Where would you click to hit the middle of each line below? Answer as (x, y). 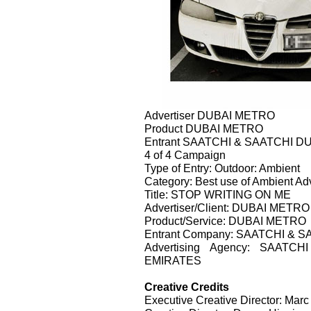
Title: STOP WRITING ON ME (218, 194)
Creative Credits (187, 286)
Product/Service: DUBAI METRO (225, 220)
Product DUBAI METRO (204, 128)
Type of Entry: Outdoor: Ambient (222, 168)
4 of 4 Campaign (185, 154)
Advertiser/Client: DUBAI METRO (227, 207)
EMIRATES (173, 260)
